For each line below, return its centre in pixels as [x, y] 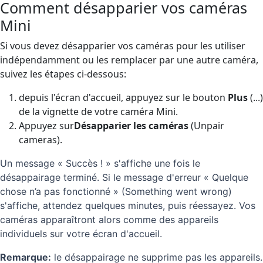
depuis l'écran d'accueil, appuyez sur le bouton [123, 97]
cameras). [41, 139]
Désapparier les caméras [131, 125]
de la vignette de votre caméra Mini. [98, 111]
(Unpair [206, 125]
